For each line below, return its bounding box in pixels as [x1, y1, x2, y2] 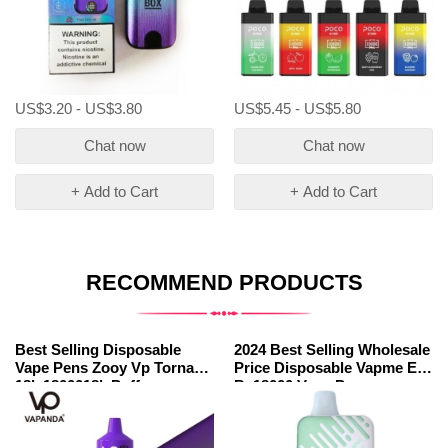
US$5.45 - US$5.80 [234, 100, 361, 117]
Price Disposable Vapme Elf [234, 359, 426, 376]
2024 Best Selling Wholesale [234, 341, 430, 358]
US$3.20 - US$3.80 [15, 100, 142, 117]
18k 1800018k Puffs [15, 377, 148, 394]
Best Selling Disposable [15, 341, 181, 358]
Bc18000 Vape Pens [234, 377, 370, 394]
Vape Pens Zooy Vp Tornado [15, 359, 212, 376]
